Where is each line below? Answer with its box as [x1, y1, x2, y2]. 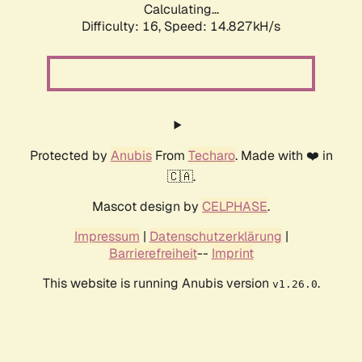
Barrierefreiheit [108, 245, 197, 263]
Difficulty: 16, [82, 18, 164, 36]
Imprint [211, 245, 254, 263]
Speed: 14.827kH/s [164, 18, 280, 36]
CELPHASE [202, 198, 267, 216]
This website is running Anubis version [42, 275, 272, 293]
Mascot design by [92, 198, 202, 216]
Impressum [74, 228, 140, 246]
